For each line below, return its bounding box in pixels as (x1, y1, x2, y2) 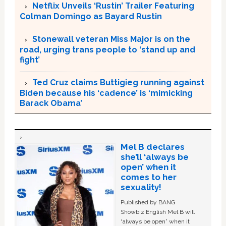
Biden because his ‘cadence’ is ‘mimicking (19, 88, 193, 98)
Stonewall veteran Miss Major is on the (32, 34, 190, 44)
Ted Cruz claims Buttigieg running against (32, 77, 204, 87)
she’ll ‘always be (120, 151, 189, 162)
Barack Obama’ (19, 98, 82, 108)
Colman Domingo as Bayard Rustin (19, 11, 162, 21)
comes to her (120, 172, 177, 182)
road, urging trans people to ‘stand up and (19, 44, 195, 54)
